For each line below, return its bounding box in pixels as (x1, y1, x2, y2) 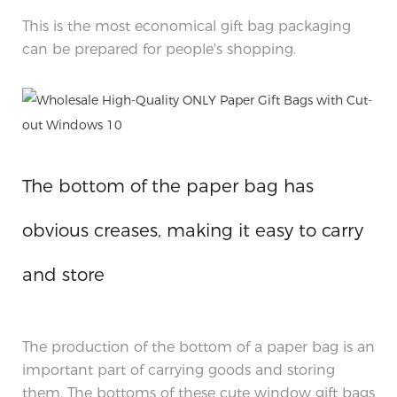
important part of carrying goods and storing (22, 361, 335, 378)
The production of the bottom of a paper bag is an (22, 338, 375, 355)
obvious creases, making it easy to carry (22, 219, 363, 241)
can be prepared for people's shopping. (22, 40, 296, 58)
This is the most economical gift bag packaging (22, 17, 351, 35)
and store (22, 263, 105, 285)
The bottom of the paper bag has (22, 175, 314, 197)
